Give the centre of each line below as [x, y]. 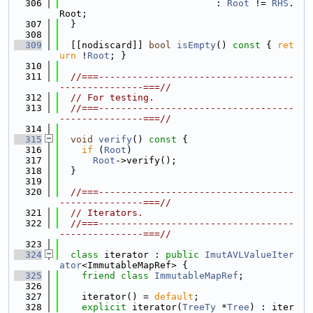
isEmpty [196, 45]
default [174, 297]
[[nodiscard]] [104, 45]
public [182, 255]
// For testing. [112, 97]
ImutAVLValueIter [249, 255]
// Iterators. [107, 213]
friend [99, 276]
